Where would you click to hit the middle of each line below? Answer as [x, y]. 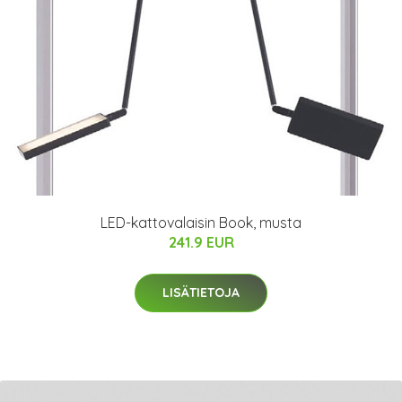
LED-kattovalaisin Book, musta [201, 223]
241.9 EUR [201, 243]
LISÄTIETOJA [201, 293]
